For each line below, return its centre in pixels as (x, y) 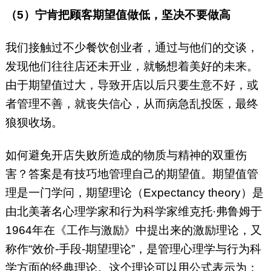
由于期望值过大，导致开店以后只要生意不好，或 (132, 85)
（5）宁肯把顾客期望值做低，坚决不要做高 (121, 15)
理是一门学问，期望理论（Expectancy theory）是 (134, 193)
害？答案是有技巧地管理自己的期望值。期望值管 (132, 174)
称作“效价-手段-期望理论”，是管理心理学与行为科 (133, 249)
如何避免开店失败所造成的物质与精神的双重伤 (126, 155)
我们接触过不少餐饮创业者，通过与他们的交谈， (132, 48)
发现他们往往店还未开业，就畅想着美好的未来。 (132, 67)
